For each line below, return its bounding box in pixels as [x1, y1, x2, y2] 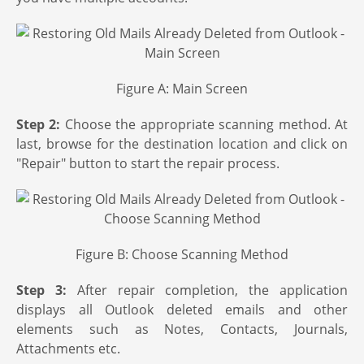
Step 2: [16, 115, 61, 133]
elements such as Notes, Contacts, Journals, [16, 320, 348, 338]
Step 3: [16, 281, 67, 299]
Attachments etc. [16, 340, 120, 357]
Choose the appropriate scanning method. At [60, 115, 349, 133]
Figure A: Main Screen [116, 80, 248, 97]
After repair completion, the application [66, 281, 349, 299]
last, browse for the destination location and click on [16, 135, 348, 153]
